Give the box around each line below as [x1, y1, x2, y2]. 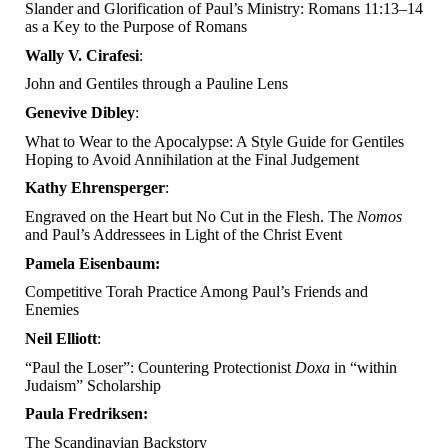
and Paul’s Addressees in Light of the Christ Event [25, 226, 342, 244]
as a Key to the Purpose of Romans [25, 18, 247, 36]
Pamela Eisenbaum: [25, 254, 160, 272]
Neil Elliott [25, 330, 97, 348]
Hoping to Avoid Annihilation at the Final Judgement [25, 150, 359, 168]
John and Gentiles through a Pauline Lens [25, 75, 288, 93]
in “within [330, 358, 397, 376]
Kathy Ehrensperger [25, 179, 165, 197]
